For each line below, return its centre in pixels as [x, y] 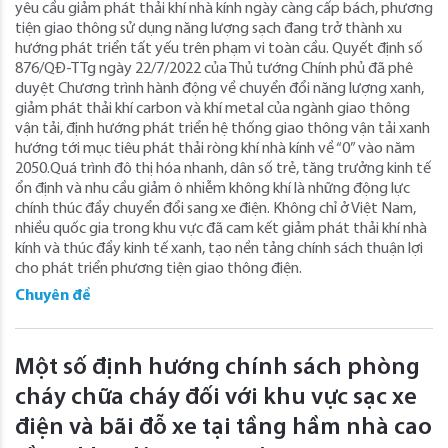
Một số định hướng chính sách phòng [217, 367]
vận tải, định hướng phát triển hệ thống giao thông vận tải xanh [222, 128]
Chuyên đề [53, 295]
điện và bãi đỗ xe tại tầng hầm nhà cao [223, 427]
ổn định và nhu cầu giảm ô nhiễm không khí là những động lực [212, 188]
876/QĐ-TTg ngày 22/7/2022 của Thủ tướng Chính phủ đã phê [214, 68]
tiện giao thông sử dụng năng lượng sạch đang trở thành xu [208, 28]
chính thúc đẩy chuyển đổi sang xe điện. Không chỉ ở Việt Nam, [215, 208]
